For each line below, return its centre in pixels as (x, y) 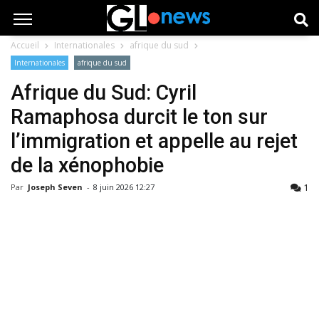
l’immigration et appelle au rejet (154, 141)
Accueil (25, 45)
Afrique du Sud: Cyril (104, 93)
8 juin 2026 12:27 (124, 187)
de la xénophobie (87, 165)
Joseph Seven (56, 187)
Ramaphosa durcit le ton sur (139, 117)
